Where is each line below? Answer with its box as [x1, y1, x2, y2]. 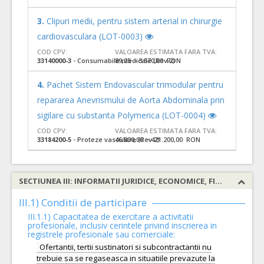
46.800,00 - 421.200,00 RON [114, 135, 200, 144]
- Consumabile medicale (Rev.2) [71, 56, 175, 65]
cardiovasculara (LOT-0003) [37, 31, 145, 42]
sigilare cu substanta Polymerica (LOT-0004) [37, 110, 208, 121]
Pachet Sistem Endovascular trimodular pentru [47, 79, 223, 90]
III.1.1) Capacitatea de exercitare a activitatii [28, 211, 193, 222]
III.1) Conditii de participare [19, 196, 147, 209]
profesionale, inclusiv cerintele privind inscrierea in [28, 220, 217, 231]
